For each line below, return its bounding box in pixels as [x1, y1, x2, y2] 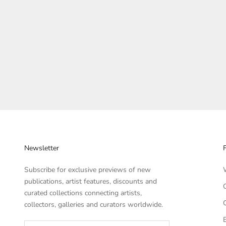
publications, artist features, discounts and [24, 177, 157, 187]
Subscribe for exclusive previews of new [24, 165, 151, 175]
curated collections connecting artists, [24, 188, 142, 198]
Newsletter [24, 143, 59, 153]
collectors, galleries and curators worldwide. [24, 200, 163, 210]
